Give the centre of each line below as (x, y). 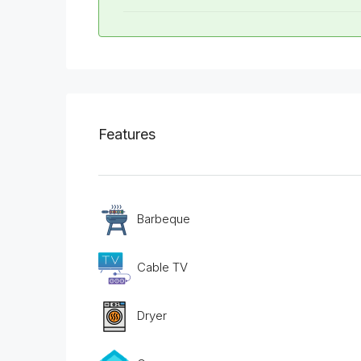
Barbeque (164, 219)
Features (127, 135)
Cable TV (162, 268)
